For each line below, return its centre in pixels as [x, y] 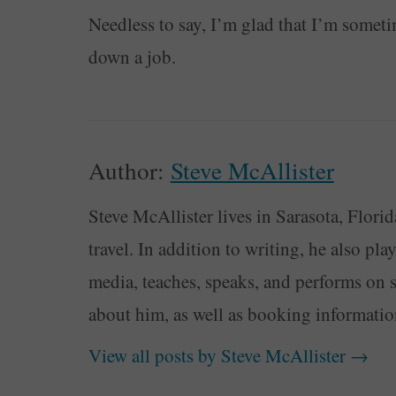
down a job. [135, 57]
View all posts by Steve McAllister [219, 356]
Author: [129, 171]
